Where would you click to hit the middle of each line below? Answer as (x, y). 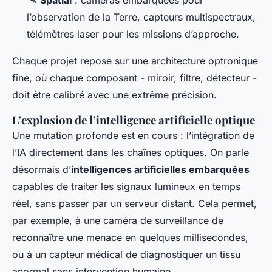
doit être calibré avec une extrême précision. (114, 95)
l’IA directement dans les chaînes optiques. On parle (131, 153)
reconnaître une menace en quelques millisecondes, (130, 238)
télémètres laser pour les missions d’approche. (133, 34)
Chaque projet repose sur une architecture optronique (135, 61)
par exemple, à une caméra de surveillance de (118, 221)
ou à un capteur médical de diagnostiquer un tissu (126, 255)
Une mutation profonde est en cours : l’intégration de (133, 136)
